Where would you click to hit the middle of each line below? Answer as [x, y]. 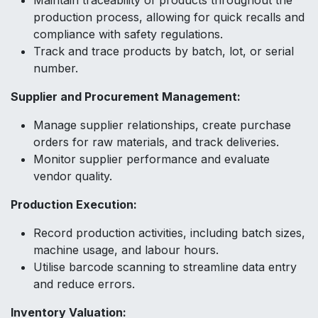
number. [56, 68]
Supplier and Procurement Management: [126, 97]
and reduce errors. [84, 284]
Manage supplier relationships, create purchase [162, 125]
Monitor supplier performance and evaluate [152, 159]
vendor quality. [73, 176]
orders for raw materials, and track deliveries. [156, 142]
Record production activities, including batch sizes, [169, 233]
